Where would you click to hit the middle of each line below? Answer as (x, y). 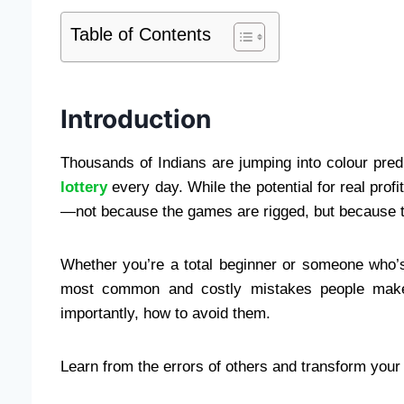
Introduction (136, 119)
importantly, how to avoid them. (165, 313)
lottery (84, 187)
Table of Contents (141, 34)
